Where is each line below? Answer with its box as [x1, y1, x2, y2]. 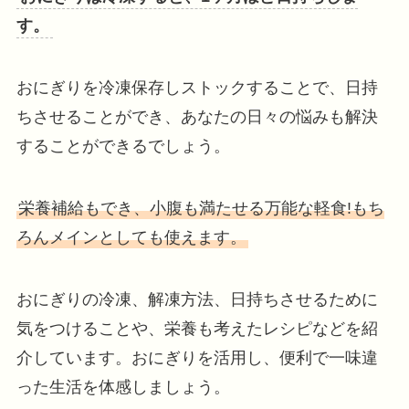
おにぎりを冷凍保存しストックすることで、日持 [16, 79, 378, 98]
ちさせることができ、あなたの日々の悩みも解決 [16, 108, 378, 127]
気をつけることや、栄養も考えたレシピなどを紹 [16, 319, 378, 338]
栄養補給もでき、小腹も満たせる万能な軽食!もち [17, 198, 384, 217]
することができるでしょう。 [16, 137, 230, 156]
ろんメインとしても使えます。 [16, 227, 246, 246]
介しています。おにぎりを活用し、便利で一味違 [16, 348, 378, 367]
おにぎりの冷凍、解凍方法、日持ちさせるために [16, 289, 378, 309]
